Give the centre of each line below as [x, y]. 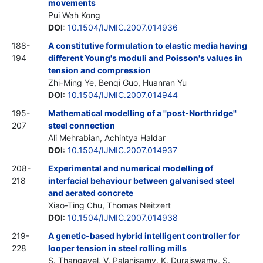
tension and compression [100, 70]
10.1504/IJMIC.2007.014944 [123, 95]
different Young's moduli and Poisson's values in [145, 58]
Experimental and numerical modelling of [131, 168]
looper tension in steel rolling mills [117, 248]
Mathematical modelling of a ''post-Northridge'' [142, 113]
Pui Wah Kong [74, 15]
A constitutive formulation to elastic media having [148, 45]
